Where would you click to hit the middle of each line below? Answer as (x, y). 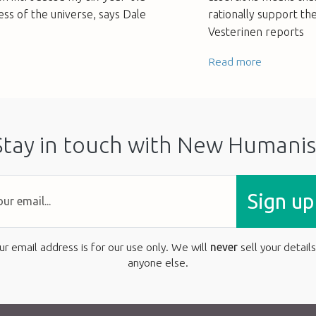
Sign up (281, 201)
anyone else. (158, 262)
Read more (235, 61)
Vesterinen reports (256, 31)
